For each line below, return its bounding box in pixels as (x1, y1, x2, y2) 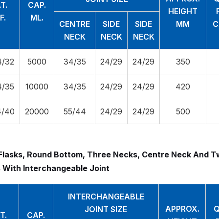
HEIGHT (168, 6, 197, 16)
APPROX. (165, 203, 199, 214)
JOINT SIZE (85, 204, 127, 214)
